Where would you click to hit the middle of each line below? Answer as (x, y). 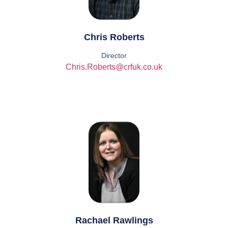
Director (114, 56)
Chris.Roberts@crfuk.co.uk (114, 67)
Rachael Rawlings (114, 221)
